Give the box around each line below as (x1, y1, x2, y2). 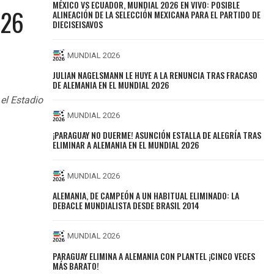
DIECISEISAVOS (53, 18, 103, 31)
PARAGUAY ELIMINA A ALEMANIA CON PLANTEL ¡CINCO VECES (53, 249, 256, 262)
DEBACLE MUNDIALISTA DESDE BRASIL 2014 (53, 198, 200, 212)
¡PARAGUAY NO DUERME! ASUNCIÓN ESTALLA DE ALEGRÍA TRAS (53, 128, 262, 142)
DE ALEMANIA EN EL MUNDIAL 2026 (53, 78, 170, 91)
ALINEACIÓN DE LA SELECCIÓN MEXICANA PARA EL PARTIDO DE (53, 8, 261, 21)
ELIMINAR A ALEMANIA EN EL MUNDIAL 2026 (53, 138, 200, 152)
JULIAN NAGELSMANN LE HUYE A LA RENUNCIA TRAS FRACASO (53, 68, 258, 81)
